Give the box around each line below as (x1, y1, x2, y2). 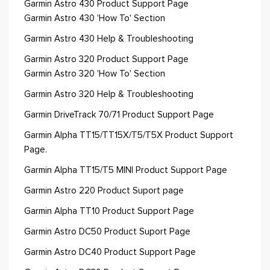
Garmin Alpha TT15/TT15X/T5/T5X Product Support (24, 131, 233, 140)
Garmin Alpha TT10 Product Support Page (24, 207, 194, 216)
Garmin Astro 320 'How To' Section (24, 69, 165, 78)
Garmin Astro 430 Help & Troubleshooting (24, 34, 193, 43)
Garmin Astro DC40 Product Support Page (24, 248, 196, 257)
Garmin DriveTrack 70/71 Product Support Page (24, 110, 214, 119)
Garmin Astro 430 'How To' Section (24, 14, 165, 23)
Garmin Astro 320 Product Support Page (24, 55, 189, 64)
